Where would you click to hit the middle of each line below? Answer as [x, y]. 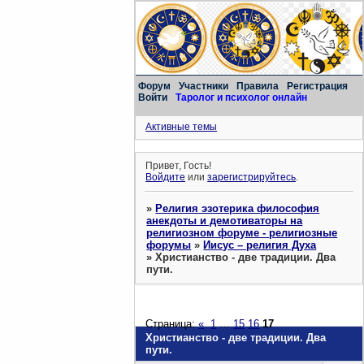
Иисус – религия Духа [260, 245]
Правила [258, 86]
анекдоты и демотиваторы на [225, 220]
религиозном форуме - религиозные [242, 232]
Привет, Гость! [179, 166]
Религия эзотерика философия [238, 208]
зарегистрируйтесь [252, 178]
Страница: [172, 323]
